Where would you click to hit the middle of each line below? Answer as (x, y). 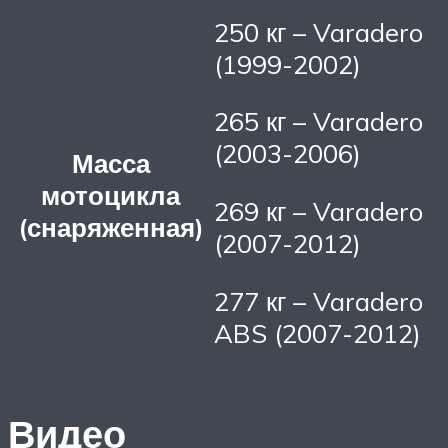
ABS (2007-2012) (317, 332)
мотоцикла (110, 194)
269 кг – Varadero (318, 210)
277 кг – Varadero (318, 300)
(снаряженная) (110, 226)
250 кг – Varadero (318, 31)
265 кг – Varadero (318, 121)
